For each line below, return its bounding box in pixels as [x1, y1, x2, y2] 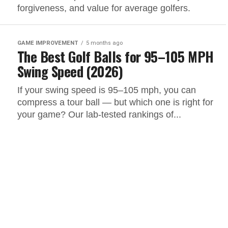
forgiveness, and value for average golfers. [17, 3, 190, 13]
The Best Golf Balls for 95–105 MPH [17, 46, 214, 67]
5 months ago [86, 40, 123, 46]
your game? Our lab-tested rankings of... [17, 109, 181, 120]
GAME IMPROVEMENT [17, 40, 78, 46]
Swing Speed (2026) [17, 61, 123, 81]
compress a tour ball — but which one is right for [17, 97, 213, 107]
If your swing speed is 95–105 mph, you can [17, 85, 196, 95]
